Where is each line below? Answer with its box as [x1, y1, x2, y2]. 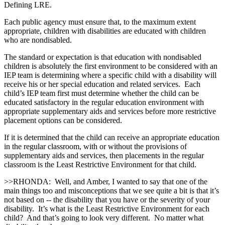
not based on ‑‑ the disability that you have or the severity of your [4, 195, 210, 204]
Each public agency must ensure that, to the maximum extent [4, 17, 196, 26]
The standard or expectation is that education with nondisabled [4, 52, 201, 61]
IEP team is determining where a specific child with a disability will [4, 70, 216, 79]
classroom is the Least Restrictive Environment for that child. [4, 160, 196, 169]
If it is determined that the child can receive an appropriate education [4, 133, 219, 142]
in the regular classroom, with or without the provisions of [4, 142, 187, 151]
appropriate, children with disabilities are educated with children [4, 26, 206, 35]
